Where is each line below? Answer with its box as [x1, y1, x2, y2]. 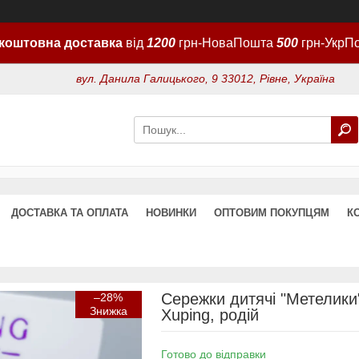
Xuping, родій [160, 305, 259, 324]
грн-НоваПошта [175, 36, 276, 50]
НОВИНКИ [146, 206, 196, 219]
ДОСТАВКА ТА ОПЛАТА [11, 206, 128, 219]
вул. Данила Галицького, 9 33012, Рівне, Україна [76, 72, 336, 86]
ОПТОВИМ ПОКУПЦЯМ [214, 206, 329, 219]
